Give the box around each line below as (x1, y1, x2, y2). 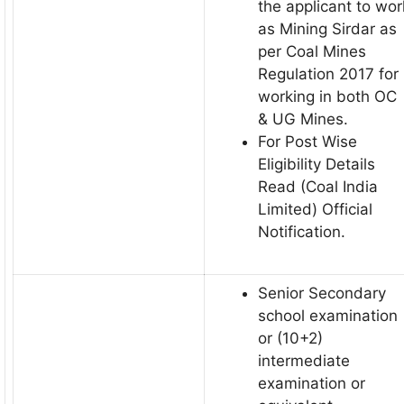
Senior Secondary (258, 283, 386, 302)
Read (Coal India (258, 178, 378, 197)
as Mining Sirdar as (258, 20, 397, 39)
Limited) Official (258, 200, 372, 219)
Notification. (258, 223, 345, 242)
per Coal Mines (258, 42, 366, 61)
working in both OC (258, 87, 397, 106)
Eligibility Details (258, 155, 375, 174)
